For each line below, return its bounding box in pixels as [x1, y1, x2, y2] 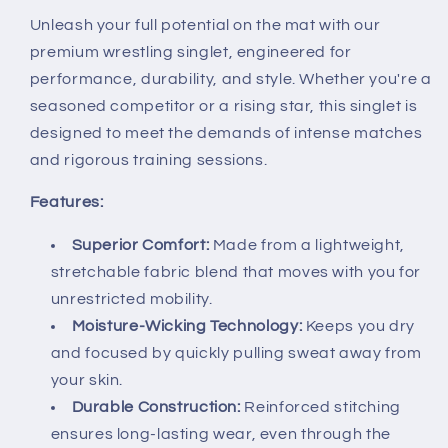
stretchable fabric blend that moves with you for [50, 264, 421, 281]
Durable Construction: [71, 399, 241, 416]
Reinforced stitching [240, 399, 401, 416]
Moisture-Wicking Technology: [71, 318, 303, 335]
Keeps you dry [302, 318, 415, 335]
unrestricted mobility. [50, 291, 213, 308]
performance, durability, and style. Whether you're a [29, 70, 432, 87]
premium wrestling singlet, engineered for [29, 43, 352, 60]
